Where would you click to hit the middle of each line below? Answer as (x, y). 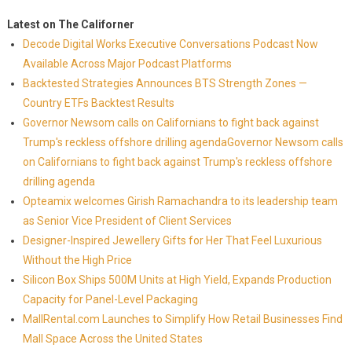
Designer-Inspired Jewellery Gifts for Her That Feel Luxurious (172, 240)
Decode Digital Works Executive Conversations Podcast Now (170, 44)
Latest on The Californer (70, 24)
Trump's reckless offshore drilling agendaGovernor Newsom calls (183, 142)
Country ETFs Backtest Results (98, 103)
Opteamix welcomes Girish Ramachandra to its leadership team (180, 201)
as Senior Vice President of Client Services (127, 221)
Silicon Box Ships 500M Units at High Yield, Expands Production (177, 280)
